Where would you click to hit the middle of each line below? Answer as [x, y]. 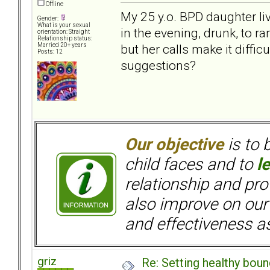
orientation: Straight [64, 32]
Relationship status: [65, 39]
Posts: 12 [50, 52]
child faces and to [191, 165]
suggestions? [158, 65]
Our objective [174, 145]
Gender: [49, 19]
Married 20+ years [62, 45]
